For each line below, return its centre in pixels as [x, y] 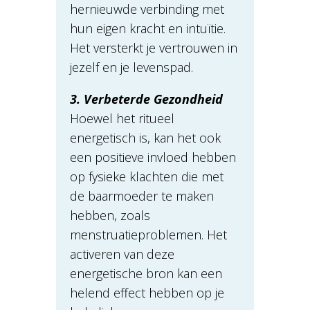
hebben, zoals [110, 216]
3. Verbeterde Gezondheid [146, 99]
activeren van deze [122, 254]
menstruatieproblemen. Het [148, 235]
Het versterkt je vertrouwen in [153, 48]
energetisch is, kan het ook [145, 138]
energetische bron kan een [146, 274]
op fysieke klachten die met [146, 177]
